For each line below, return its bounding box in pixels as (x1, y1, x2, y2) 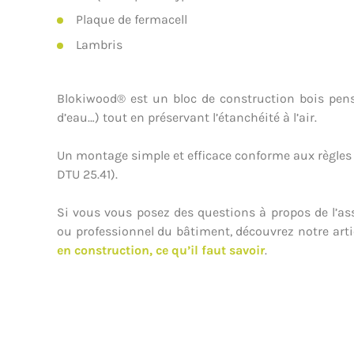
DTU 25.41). (57, 167, 118, 182)
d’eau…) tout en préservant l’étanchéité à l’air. (57, 110, 317, 125)
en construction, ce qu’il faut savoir (57, 243, 265, 258)
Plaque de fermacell (76, 12, 187, 27)
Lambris (76, 37, 122, 52)
